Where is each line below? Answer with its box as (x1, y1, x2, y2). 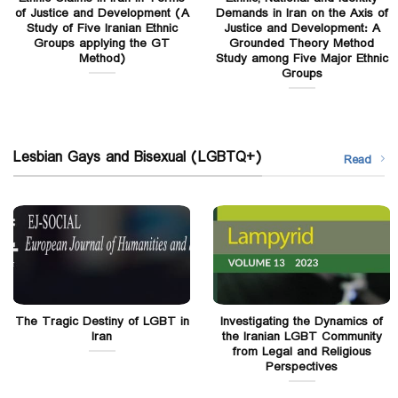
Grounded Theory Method (229, 34, 374, 54)
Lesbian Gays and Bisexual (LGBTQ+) (13, 145, 262, 170)
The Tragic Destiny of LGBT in (14, 312, 189, 332)
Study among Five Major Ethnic (215, 49, 388, 69)
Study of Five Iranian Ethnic (26, 19, 178, 39)
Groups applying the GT (34, 34, 170, 54)
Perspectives (266, 357, 338, 378)
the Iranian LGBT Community (221, 327, 382, 347)
